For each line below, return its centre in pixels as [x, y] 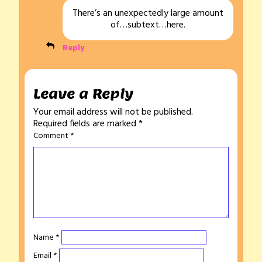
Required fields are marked [86, 124]
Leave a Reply [83, 94]
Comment [52, 136]
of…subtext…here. [148, 25]
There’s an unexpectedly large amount [148, 13]
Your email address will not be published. [113, 112]
